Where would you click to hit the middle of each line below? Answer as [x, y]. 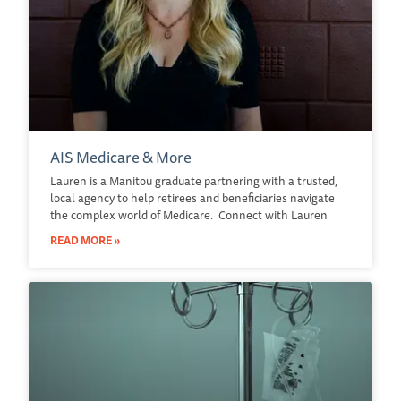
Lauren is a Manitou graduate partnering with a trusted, [194, 180]
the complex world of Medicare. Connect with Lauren [189, 214]
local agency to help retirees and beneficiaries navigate [192, 197]
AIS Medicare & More [121, 157]
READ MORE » [85, 240]
